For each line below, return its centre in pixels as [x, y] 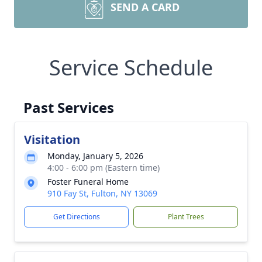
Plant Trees [186, 217]
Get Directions [76, 217]
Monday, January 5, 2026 [95, 156]
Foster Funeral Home [88, 182]
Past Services [69, 107]
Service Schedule [131, 68]
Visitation [52, 139]
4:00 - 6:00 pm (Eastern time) [104, 168]
